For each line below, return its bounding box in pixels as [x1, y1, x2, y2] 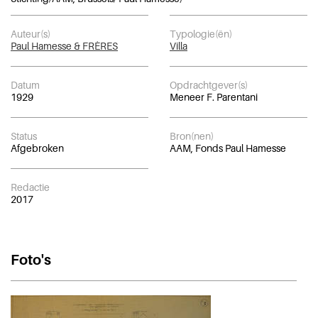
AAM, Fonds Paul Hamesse [170, 141, 286, 154]
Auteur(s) [11, 27, 50, 40]
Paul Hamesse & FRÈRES [11, 39, 118, 52]
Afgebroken [11, 141, 64, 154]
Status [11, 129, 37, 142]
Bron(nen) [170, 129, 214, 142]
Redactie [11, 180, 50, 193]
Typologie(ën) [170, 27, 232, 40]
